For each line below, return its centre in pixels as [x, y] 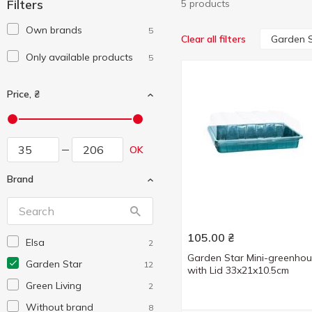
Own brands [54, 30]
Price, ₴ [23, 94]
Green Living [54, 286]
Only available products [79, 57]
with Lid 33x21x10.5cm [238, 270]
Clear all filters [213, 39]
